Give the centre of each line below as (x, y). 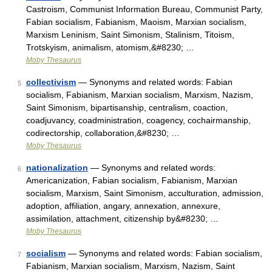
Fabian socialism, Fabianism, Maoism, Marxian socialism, (136, 22)
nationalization (57, 168)
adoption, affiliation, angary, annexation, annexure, (123, 206)
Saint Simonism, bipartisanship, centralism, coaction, (127, 107)
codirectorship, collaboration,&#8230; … (103, 133)
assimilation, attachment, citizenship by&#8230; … (122, 219)
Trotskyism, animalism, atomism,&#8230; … (110, 47)
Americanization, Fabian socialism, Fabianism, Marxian (132, 180)
